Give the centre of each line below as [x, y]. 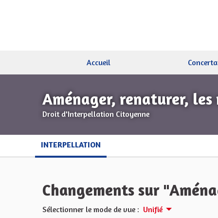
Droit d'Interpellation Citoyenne [96, 114]
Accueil [99, 62]
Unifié [153, 209]
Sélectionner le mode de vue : [91, 209]
